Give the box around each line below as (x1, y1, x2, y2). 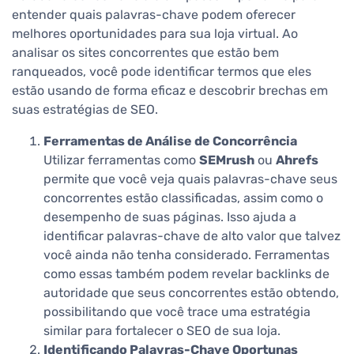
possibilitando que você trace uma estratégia (43, 304, 311, 320)
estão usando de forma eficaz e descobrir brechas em (12, 83, 328, 99)
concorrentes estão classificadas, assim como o (43, 190, 323, 206)
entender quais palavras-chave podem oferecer (12, 7, 296, 23)
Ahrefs (276, 153, 318, 168)
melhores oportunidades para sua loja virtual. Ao (12, 26, 298, 42)
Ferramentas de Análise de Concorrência (43, 134, 297, 149)
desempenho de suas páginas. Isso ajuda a (43, 209, 296, 225)
